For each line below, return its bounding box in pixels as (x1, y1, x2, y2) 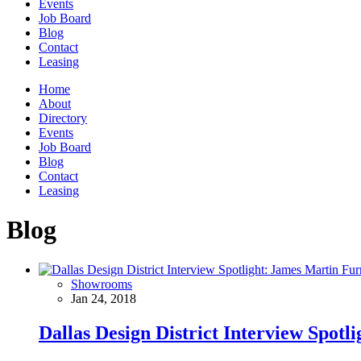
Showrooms (71, 276, 132, 291)
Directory (39, 110, 87, 125)
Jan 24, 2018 (71, 291, 136, 305)
